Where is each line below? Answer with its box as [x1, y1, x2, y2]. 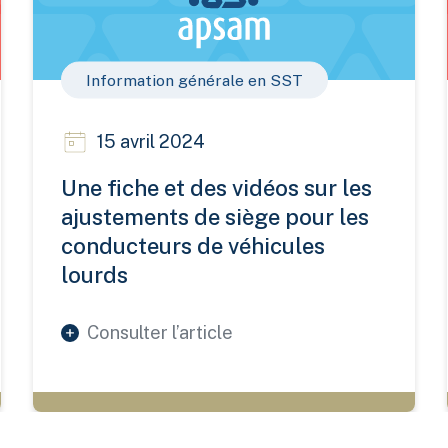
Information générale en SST [86, 70, 304, 90]
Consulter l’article [87, 322, 234, 344]
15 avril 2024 [97, 131, 206, 153]
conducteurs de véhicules [61, 233, 326, 260]
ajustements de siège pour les [61, 204, 370, 231]
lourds [61, 262, 129, 289]
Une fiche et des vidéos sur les [61, 175, 373, 202]
